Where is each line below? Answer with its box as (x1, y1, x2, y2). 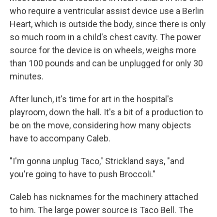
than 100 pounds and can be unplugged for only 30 (10, 58, 203, 68)
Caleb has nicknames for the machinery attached (10, 192, 198, 202)
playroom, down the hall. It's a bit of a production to (10, 107, 203, 117)
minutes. (10, 71, 44, 81)
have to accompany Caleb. (10, 133, 110, 143)
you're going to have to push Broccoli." (10, 169, 155, 179)
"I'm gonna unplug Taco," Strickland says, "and (10, 156, 184, 166)
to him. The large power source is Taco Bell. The (10, 205, 193, 215)
